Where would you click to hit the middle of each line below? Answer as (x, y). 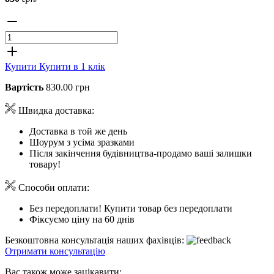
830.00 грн (68, 87)
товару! (45, 164)
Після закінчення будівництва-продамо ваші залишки (141, 153)
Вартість (24, 87)
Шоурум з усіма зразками (82, 142)
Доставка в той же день (78, 131)
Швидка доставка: (55, 110)
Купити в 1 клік (72, 66)
